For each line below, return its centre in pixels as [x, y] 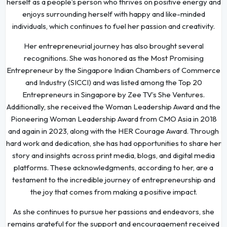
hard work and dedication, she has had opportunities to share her [113, 143]
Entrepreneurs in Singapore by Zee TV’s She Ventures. [113, 95]
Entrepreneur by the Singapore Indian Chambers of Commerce [113, 70]
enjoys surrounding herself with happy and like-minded [113, 14]
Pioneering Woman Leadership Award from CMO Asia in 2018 [113, 119]
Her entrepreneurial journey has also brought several [113, 46]
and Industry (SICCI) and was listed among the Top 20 [113, 83]
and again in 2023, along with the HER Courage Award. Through [113, 131]
